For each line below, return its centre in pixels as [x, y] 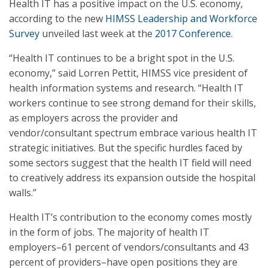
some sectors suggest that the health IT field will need [130, 163]
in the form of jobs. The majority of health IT [109, 232]
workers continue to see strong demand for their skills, [133, 103]
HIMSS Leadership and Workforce [181, 19]
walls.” [23, 193]
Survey [24, 33]
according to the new [57, 19]
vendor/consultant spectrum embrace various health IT [133, 133]
